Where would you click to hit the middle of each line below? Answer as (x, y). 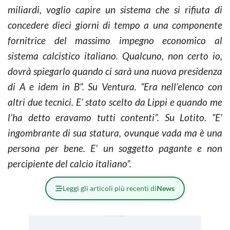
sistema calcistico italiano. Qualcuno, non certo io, (115, 55)
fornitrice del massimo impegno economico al (115, 40)
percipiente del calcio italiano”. (71, 163)
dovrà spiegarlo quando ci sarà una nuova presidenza (115, 71)
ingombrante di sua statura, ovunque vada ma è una (115, 132)
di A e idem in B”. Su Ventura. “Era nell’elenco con (115, 86)
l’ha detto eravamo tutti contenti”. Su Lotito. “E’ (115, 117)
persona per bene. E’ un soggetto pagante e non (115, 148)
